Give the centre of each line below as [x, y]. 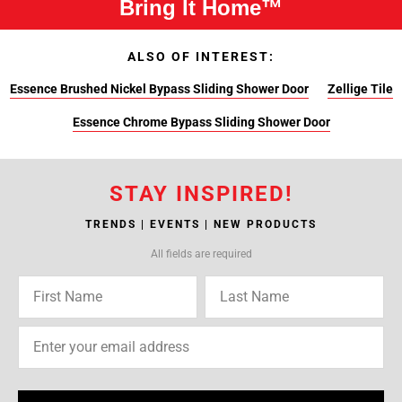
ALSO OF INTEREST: [201, 57]
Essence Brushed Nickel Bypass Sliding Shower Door [159, 89]
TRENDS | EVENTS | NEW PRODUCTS [201, 224]
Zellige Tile [360, 89]
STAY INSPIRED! [201, 194]
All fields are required [201, 254]
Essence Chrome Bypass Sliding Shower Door [201, 122]
